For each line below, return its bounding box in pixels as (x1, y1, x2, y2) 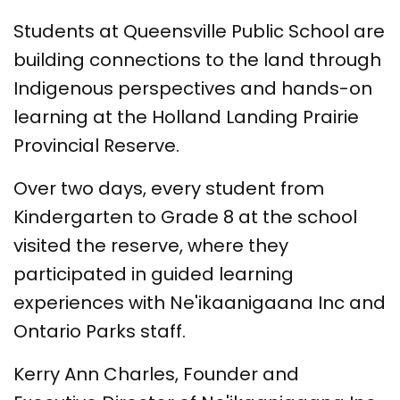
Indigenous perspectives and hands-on (13, 75, 372, 101)
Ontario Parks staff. (13, 318, 190, 344)
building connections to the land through (13, 46, 381, 72)
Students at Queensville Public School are (13, 18, 385, 44)
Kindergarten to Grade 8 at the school (13, 204, 357, 229)
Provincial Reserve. (13, 132, 179, 158)
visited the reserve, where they (13, 232, 288, 258)
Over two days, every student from (13, 175, 324, 201)
